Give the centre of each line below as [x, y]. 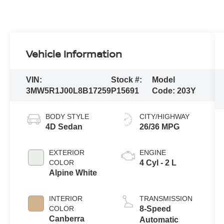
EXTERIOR [67, 152]
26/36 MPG [159, 126]
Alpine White [73, 172]
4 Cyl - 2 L [158, 162]
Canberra [67, 218]
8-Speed [155, 208]
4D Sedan [64, 126]
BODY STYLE [67, 116]
